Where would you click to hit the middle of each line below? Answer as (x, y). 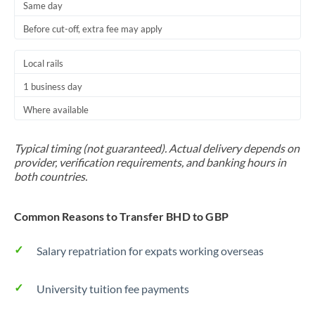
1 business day (53, 86)
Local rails (43, 63)
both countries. (51, 176)
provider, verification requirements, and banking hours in (150, 162)
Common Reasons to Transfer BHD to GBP (121, 216)
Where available (56, 110)
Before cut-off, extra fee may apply (93, 29)
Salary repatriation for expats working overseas (150, 251)
